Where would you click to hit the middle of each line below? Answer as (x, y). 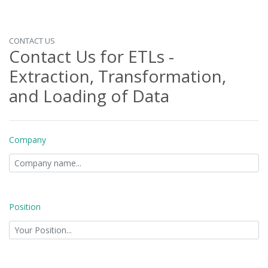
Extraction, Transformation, (118, 76)
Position (25, 206)
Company (28, 139)
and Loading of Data (89, 95)
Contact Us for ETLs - (92, 56)
